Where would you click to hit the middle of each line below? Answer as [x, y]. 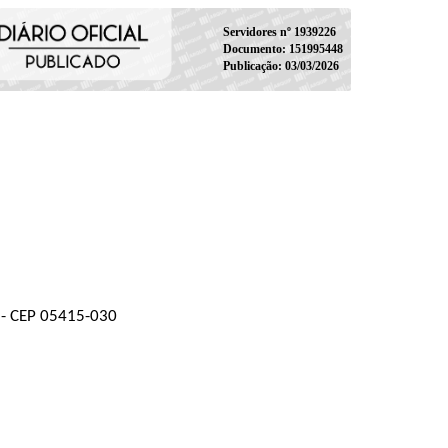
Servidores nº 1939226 [279, 31]
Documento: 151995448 [282, 48]
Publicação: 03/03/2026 [280, 65]
